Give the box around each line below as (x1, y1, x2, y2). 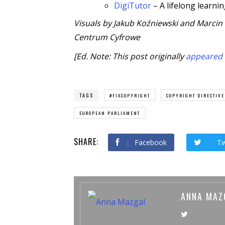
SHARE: (74, 135, 98, 148)
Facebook (135, 137, 167, 147)
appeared (186, 50, 222, 62)
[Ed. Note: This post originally (74, 50, 186, 62)
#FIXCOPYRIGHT (109, 91, 150, 99)
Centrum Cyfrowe (74, 31, 140, 43)
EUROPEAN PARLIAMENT (79, 109, 140, 117)
